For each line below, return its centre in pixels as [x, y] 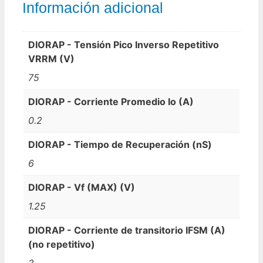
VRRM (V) [51, 58]
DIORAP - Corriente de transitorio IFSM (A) [127, 230]
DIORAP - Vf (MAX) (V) [82, 187]
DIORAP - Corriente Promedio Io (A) [111, 101]
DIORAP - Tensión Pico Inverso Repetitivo [124, 44]
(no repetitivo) [62, 244]
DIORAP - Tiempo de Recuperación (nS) [120, 144]
